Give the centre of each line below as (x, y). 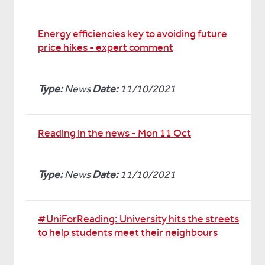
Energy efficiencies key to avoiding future (132, 34)
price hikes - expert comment (106, 47)
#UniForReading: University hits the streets (138, 219)
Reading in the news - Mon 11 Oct (114, 133)
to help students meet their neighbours (128, 232)
